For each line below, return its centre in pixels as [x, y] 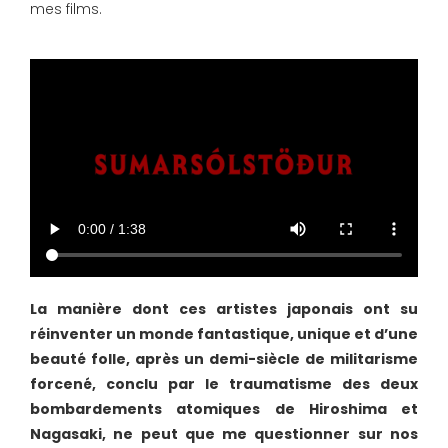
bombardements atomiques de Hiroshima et [224, 409]
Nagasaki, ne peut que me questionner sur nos [224, 434]
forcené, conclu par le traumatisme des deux [224, 384]
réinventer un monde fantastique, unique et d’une [224, 334]
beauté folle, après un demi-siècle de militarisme [224, 359]
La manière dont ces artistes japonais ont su [224, 309]
